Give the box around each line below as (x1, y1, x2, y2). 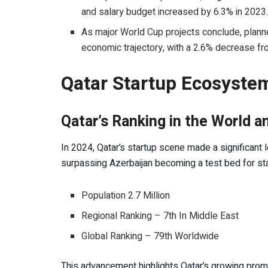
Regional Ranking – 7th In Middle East (81, 208, 239, 223)
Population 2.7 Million (81, 188, 170, 203)
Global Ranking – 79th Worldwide (81, 229, 220, 243)
